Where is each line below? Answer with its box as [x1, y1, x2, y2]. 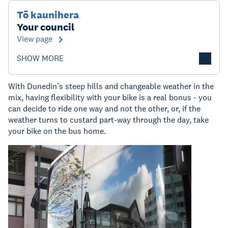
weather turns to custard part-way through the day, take [8, 115, 209, 125]
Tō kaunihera [17, 8, 79, 21]
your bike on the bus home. [8, 126, 106, 136]
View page [17, 34, 52, 44]
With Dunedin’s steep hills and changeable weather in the [8, 81, 214, 92]
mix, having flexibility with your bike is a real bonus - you [8, 92, 212, 103]
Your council [17, 20, 74, 34]
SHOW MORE [17, 53, 64, 64]
